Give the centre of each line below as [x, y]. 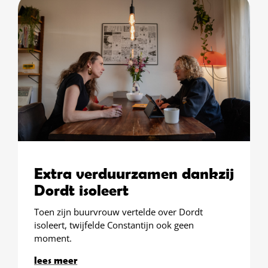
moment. [53, 238]
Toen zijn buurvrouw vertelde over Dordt [119, 211]
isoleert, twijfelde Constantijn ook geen [114, 225]
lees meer [56, 260]
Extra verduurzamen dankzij [134, 173]
